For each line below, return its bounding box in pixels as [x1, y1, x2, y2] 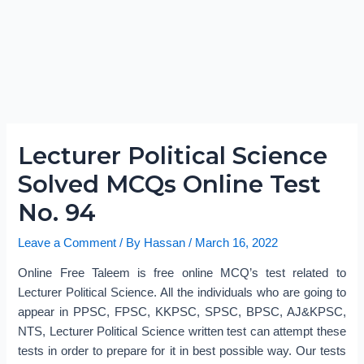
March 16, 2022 [195, 236, 279, 249]
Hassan [144, 236, 189, 249]
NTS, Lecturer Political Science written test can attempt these [18, 325, 346, 339]
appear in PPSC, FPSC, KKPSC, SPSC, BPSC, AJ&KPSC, [18, 305, 346, 319]
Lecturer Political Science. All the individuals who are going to [18, 286, 346, 300]
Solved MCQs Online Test [18, 169, 322, 198]
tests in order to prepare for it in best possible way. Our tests [18, 344, 346, 358]
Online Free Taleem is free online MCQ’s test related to [18, 266, 346, 280]
